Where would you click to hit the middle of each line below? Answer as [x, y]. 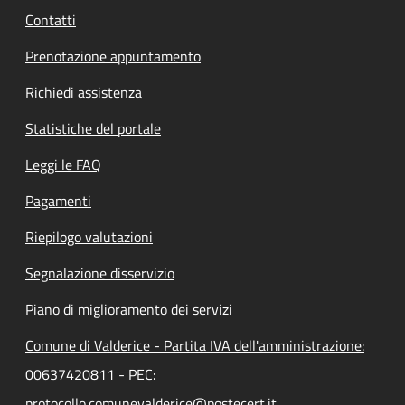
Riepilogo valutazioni [89, 237]
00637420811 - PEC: [90, 374]
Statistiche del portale [93, 128]
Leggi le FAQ [63, 165]
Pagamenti [58, 201]
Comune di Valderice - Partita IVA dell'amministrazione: [195, 345]
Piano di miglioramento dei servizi [129, 309]
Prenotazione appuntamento [113, 56]
